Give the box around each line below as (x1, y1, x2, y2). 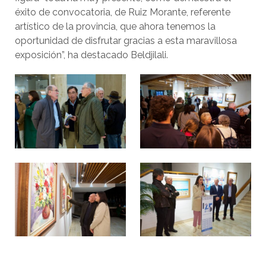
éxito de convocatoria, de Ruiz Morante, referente (15, 7, 230, 18)
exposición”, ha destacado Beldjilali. (15, 49, 168, 61)
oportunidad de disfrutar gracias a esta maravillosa (15, 35, 237, 46)
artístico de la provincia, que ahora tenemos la (15, 21, 216, 32)
